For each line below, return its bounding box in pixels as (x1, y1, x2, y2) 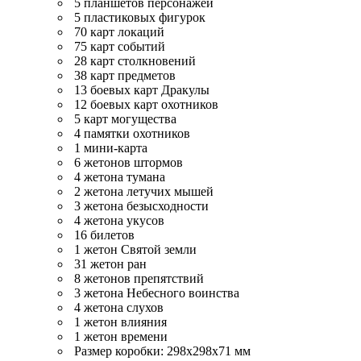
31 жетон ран (71, 256, 147, 271)
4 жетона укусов (71, 213, 164, 227)
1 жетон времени (71, 329, 168, 343)
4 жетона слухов (71, 300, 164, 314)
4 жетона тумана (71, 169, 165, 184)
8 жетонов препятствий (71, 271, 204, 285)
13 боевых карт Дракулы (71, 82, 210, 97)
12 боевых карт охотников (71, 97, 218, 111)
